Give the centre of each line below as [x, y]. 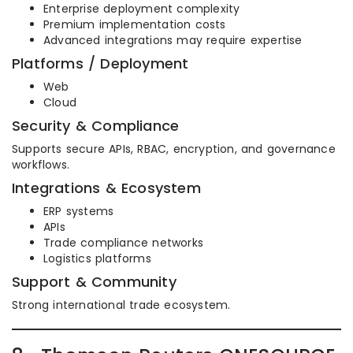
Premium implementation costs [135, 24]
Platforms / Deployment [100, 63]
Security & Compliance [96, 126]
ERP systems [79, 211]
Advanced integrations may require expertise [173, 40]
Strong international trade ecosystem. [121, 305]
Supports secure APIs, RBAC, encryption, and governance [174, 149]
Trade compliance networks [123, 243]
